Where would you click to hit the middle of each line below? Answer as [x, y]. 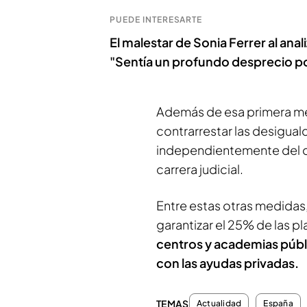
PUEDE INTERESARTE [156, 20]
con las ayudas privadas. [228, 263]
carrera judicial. [200, 169]
